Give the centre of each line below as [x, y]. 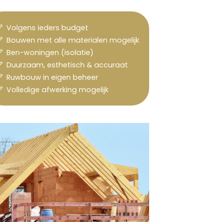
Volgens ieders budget [45, 28]
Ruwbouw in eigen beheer [50, 78]
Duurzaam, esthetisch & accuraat [65, 65]
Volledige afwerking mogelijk [55, 90]
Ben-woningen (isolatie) [48, 53]
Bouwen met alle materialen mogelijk [71, 40]
